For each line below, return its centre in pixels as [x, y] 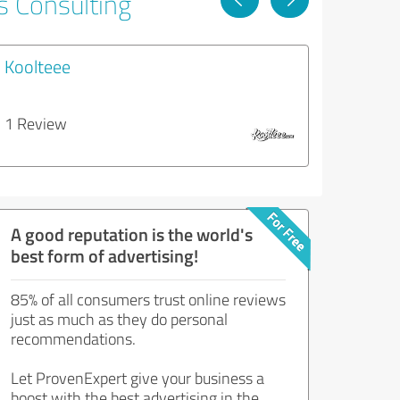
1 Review [36, 123]
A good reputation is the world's [132, 234]
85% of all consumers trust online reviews [148, 299]
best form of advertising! [104, 255]
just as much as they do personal [119, 319]
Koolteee [37, 66]
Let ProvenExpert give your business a [137, 378]
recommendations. [73, 338]
